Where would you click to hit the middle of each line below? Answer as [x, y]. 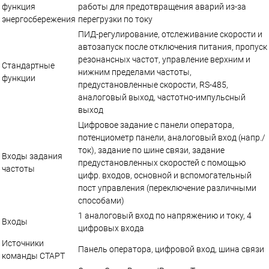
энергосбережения [39, 19]
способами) [101, 200]
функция [19, 6]
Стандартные [28, 65]
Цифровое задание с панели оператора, [156, 125]
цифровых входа [111, 228]
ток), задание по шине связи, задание [151, 150]
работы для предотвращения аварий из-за [162, 6]
